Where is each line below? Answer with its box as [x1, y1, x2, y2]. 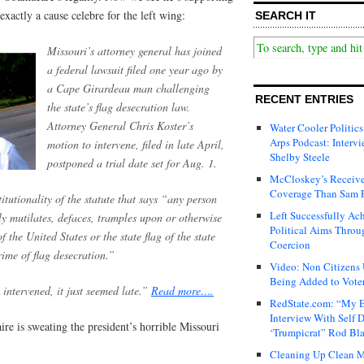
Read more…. [151, 282, 214, 298]
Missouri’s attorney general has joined [47, 42, 222, 58]
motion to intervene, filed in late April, [47, 136, 224, 152]
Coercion [270, 237, 310, 252]
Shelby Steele [270, 149, 330, 164]
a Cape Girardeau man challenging [47, 80, 210, 96]
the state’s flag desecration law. [47, 98, 190, 115]
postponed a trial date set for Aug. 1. [47, 154, 217, 171]
